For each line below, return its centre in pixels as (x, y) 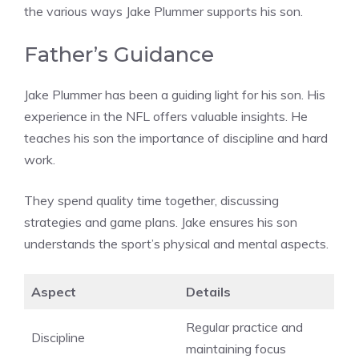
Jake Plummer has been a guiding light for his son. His (175, 95)
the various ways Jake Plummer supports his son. (163, 12)
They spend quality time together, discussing (151, 201)
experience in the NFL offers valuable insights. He (166, 117)
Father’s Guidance (119, 55)
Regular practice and (244, 327)
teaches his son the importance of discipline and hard (176, 138)
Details (208, 292)
